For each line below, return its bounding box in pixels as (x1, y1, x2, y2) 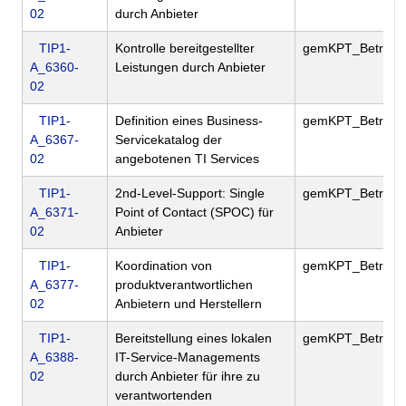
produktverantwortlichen (115, 277, 253, 293)
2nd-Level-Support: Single (115, 186, 265, 201)
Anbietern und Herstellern (115, 296, 262, 312)
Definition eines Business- (115, 113, 263, 129)
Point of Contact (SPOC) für (115, 205, 274, 220)
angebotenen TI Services (115, 151, 259, 167)
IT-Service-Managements (115, 350, 260, 365)
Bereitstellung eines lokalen (115, 331, 272, 346)
